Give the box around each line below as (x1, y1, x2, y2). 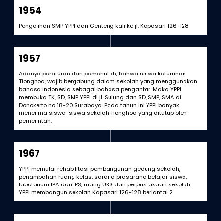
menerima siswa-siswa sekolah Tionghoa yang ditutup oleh (18, 109, 187, 117)
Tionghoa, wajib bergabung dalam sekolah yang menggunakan (18, 77, 197, 85)
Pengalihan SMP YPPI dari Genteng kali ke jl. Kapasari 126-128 (18, 22, 189, 30)
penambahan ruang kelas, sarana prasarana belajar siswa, (18, 173, 187, 181)
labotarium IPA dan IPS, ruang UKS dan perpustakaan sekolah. (18, 181, 191, 188)
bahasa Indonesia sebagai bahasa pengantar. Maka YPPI (18, 85, 181, 93)
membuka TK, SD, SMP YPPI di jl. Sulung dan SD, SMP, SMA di (18, 93, 181, 101)
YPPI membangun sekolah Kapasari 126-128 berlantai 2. (18, 188, 174, 196)
